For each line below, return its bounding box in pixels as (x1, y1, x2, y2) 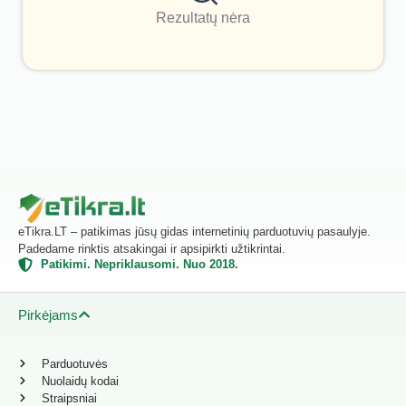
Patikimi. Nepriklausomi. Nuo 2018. (41, 256, 238, 271)
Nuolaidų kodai (41, 373, 119, 388)
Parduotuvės (41, 356, 108, 371)
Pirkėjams (18, 306, 78, 323)
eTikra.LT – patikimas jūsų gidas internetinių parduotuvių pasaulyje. (18, 224, 371, 238)
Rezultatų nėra (156, 9, 250, 25)
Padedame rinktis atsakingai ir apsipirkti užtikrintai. (18, 241, 285, 256)
